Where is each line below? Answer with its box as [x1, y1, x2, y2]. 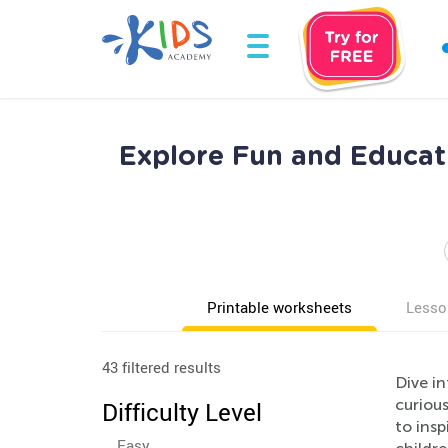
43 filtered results [102, 357, 221, 377]
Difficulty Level [102, 396, 262, 428]
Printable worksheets [207, 297, 352, 317]
